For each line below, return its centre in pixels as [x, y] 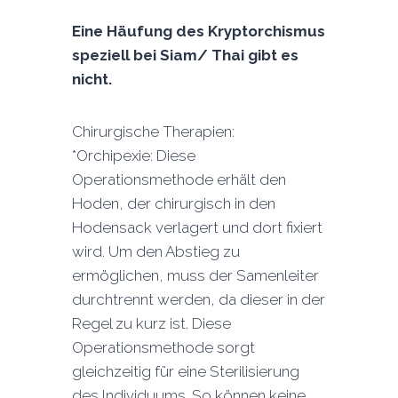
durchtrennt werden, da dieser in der [198, 300]
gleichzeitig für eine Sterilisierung [185, 372]
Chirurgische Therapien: [153, 132]
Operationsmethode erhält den [179, 180]
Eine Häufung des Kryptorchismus [198, 32]
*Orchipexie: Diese [133, 156]
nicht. [92, 80]
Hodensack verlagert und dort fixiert [197, 228]
